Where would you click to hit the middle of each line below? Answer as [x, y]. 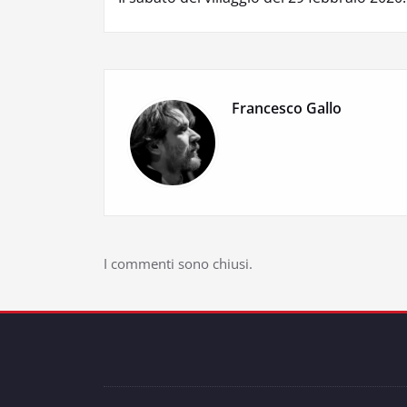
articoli [162, 22]
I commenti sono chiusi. [178, 264]
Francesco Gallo [287, 109]
